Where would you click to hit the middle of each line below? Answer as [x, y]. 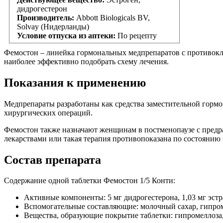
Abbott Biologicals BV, [113, 17]
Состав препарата [53, 160]
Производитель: [47, 17]
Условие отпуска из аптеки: [66, 35]
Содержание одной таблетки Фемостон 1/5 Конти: [90, 181]
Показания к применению [75, 82]
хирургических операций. [48, 112]
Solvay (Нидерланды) [53, 26]
